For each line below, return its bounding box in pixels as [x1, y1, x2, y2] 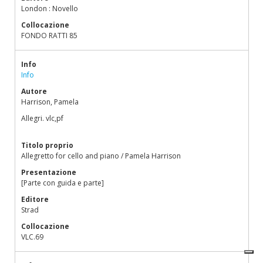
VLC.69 [21, 232, 43, 242]
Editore [21, 194, 49, 204]
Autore [21, 86, 47, 96]
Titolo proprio [21, 140, 73, 150]
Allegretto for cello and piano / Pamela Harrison [21, 151, 181, 161]
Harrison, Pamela [21, 97, 79, 107]
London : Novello [21, 4, 78, 14]
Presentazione [21, 167, 76, 177]
